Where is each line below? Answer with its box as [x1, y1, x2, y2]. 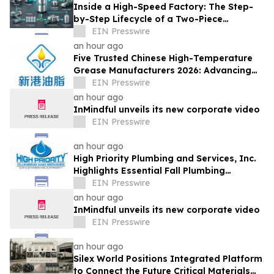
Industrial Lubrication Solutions [73, 77, 217, 89]
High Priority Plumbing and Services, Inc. [73, 153, 256, 165]
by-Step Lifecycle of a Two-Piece [73, 13, 223, 25]
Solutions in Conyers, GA [73, 177, 184, 189]
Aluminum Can [73, 26, 138, 37]
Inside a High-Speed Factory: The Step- [73, 1, 253, 13]
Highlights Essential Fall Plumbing [73, 165, 225, 177]
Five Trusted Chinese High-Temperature [73, 53, 253, 64]
